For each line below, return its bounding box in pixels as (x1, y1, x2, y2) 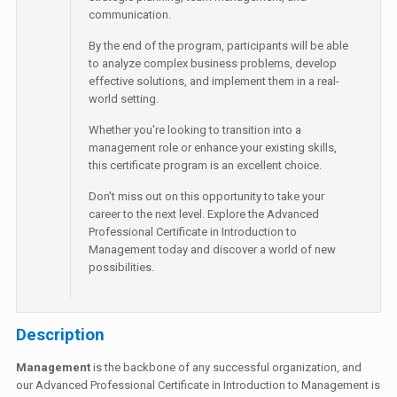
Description (16, 325, 105, 345)
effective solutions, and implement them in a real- (89, 74, 340, 88)
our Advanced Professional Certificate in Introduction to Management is (16, 378, 381, 392)
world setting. (89, 92, 160, 105)
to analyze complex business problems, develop (89, 57, 338, 70)
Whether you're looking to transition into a (89, 123, 302, 136)
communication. (89, 8, 172, 21)
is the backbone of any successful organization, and (90, 361, 362, 374)
